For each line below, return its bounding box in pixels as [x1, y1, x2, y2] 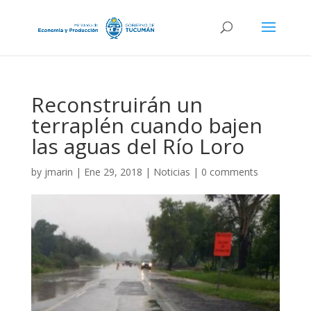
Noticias [153, 165, 190, 178]
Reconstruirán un [31, 90, 203, 119]
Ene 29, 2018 [83, 165, 142, 178]
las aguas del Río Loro [31, 132, 244, 160]
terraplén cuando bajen [31, 111, 262, 140]
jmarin [44, 165, 73, 178]
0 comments [201, 165, 258, 178]
